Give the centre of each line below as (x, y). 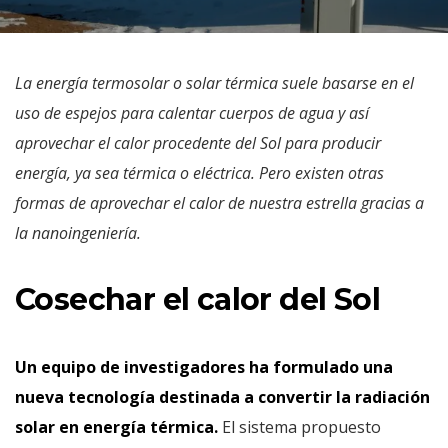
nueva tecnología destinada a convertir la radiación (222, 397)
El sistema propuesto (299, 427)
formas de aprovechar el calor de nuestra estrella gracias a (219, 203)
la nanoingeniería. (78, 233)
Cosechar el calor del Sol (197, 299)
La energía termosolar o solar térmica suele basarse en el (214, 83)
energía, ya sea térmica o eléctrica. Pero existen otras (199, 173)
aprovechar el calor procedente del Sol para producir (198, 143)
